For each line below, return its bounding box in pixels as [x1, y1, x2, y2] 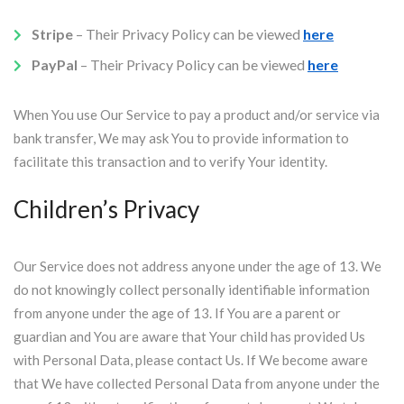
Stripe [32, 25, 73, 42]
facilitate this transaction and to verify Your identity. [14, 153, 327, 170]
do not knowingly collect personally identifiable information [14, 281, 370, 298]
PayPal [32, 56, 78, 73]
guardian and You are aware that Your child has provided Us [14, 328, 365, 344]
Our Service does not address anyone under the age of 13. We [14, 258, 381, 274]
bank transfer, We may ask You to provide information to [14, 130, 349, 146]
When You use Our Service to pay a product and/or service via [14, 106, 380, 123]
